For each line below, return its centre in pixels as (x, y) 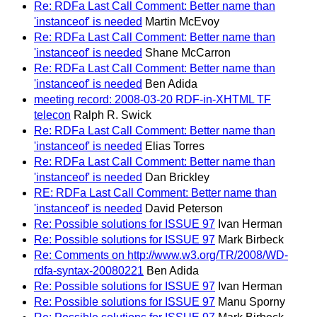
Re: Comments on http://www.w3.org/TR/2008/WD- (161, 255)
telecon (52, 115)
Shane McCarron (188, 53)
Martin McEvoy (182, 22)
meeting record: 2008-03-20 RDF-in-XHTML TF (152, 100)
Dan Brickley (177, 178)
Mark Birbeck (251, 240)
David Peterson (184, 209)
